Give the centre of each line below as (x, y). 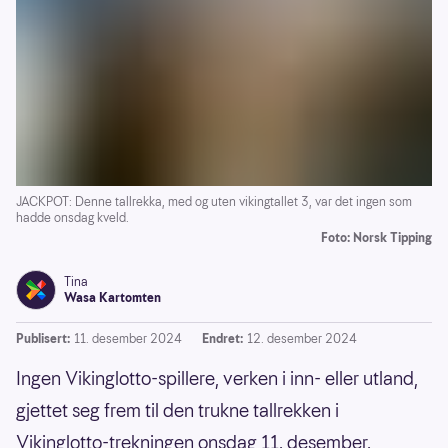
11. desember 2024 (128, 339)
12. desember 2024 (302, 339)
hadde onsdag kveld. (72, 218)
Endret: (222, 339)
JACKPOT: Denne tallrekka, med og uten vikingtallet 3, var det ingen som (214, 202)
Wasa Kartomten (112, 298)
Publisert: (43, 339)
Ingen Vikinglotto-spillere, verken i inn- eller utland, (217, 379)
